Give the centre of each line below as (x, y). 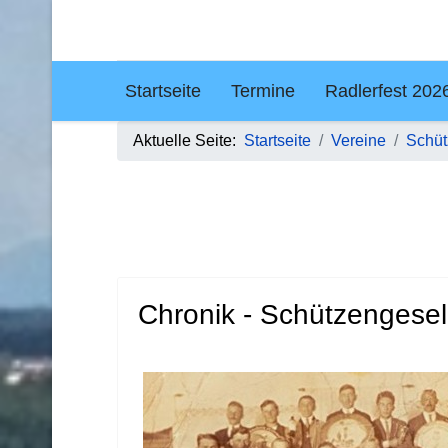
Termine (262, 91)
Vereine (358, 140)
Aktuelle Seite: (188, 140)
